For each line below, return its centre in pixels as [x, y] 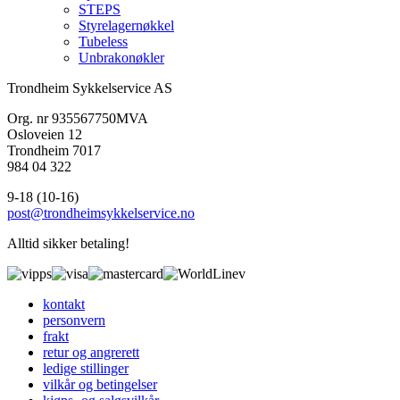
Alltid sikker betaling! [68, 244]
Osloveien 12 [45, 135]
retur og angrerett [91, 353]
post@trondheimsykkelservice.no [101, 213]
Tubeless [103, 42]
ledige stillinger [86, 369]
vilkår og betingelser [100, 385]
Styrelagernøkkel [126, 26]
